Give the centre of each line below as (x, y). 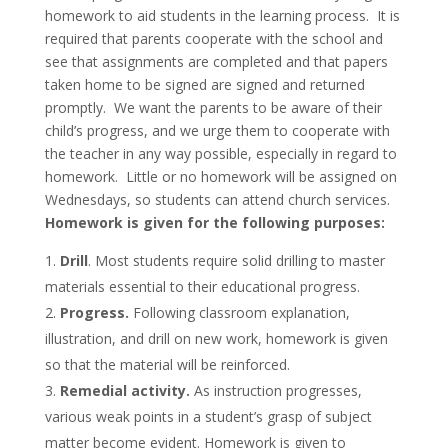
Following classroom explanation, (239, 312)
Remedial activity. (124, 390)
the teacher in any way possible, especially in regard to (220, 153)
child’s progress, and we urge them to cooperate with (217, 130)
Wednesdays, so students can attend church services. (217, 199)
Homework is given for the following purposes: (214, 222)
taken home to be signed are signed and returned (204, 84)
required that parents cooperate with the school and (213, 38)
